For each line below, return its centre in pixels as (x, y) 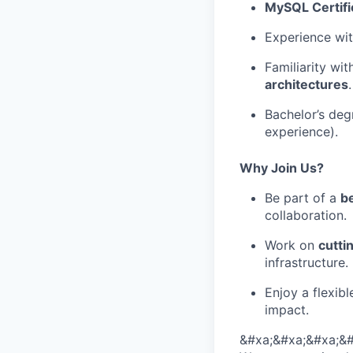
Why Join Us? (282, 168)
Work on (292, 245)
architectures (307, 84)
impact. (287, 310)
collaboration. (306, 215)
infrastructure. (307, 262)
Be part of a (303, 198)
